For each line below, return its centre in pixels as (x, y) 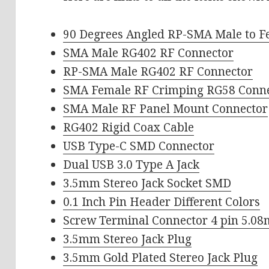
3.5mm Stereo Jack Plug (128, 239)
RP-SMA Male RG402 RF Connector (158, 72)
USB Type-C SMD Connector (139, 146)
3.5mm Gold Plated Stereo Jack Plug (161, 258)
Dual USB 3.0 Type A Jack (131, 165)
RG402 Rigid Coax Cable (129, 128)
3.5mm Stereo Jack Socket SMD (147, 183)
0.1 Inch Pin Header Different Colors (162, 202)
